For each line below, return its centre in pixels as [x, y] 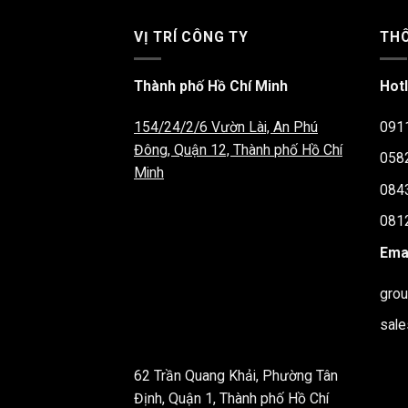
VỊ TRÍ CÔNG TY [191, 36]
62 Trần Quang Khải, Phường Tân [236, 375]
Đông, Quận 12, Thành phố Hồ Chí [238, 150]
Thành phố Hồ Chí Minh [211, 86]
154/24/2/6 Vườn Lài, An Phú [226, 127]
